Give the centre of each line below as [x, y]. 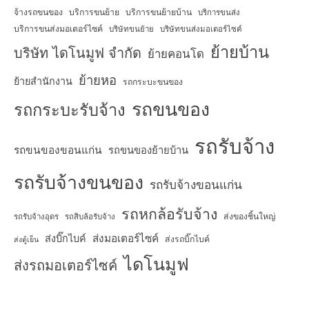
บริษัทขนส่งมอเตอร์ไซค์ [201, 29]
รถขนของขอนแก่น [58, 150]
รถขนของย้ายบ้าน [148, 150]
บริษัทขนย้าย [131, 29]
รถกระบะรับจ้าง [70, 110]
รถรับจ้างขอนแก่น [196, 185]
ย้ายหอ [98, 80]
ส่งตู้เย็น [26, 239]
